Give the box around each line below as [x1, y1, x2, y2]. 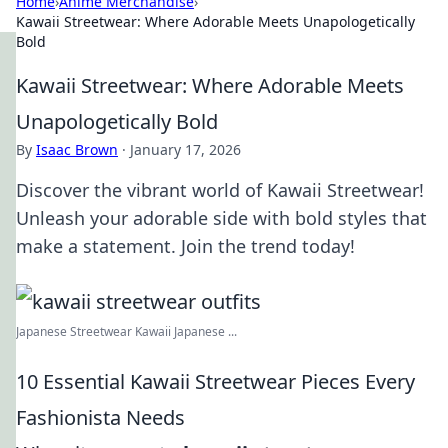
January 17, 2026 [130, 140, 241, 159]
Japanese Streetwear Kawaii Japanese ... [16, 323, 237, 340]
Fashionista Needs [16, 404, 185, 431]
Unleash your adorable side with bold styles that [16, 206, 427, 230]
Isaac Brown [36, 140, 118, 159]
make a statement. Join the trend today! [16, 234, 355, 258]
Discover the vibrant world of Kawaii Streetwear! [16, 178, 424, 202]
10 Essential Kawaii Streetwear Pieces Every [16, 368, 415, 395]
